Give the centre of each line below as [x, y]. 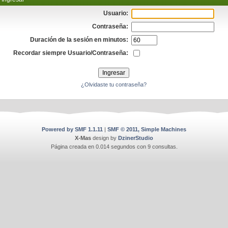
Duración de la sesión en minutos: [79, 40]
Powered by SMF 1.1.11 [72, 129]
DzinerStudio [136, 138]
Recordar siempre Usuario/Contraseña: [71, 53]
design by [105, 138]
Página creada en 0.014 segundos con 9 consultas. [114, 147]
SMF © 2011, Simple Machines [147, 129]
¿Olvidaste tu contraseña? [114, 84]
